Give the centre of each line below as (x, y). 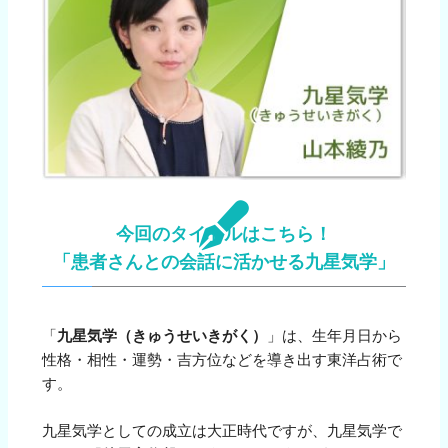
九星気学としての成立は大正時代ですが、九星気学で (222, 431)
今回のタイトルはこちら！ (224, 234)
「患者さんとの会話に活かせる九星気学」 (224, 262)
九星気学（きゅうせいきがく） (162, 336)
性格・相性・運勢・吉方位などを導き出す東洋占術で (222, 360)
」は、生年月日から (335, 336)
